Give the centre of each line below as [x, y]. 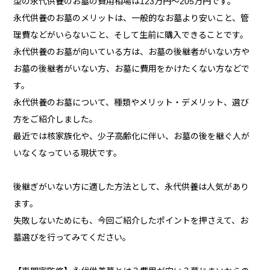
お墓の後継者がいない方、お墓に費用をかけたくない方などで [132, 69]
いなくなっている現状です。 [68, 153]
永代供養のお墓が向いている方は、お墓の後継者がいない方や [132, 52]
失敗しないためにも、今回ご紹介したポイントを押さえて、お [131, 221]
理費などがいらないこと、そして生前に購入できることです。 [131, 35]
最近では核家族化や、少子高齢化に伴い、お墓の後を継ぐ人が [132, 137]
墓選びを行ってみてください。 [72, 238]
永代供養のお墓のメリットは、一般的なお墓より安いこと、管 [131, 18]
